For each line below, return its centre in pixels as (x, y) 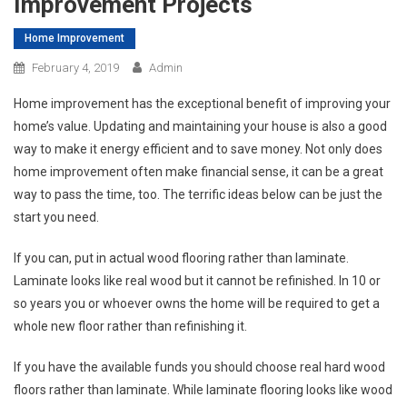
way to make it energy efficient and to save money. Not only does (198, 149)
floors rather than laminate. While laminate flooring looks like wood (203, 389)
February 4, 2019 (75, 67)
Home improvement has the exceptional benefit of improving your (202, 103)
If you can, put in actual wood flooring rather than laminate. (181, 258)
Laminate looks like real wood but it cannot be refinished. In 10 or (197, 280)
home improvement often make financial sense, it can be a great (199, 171)
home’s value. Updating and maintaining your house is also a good (200, 126)
